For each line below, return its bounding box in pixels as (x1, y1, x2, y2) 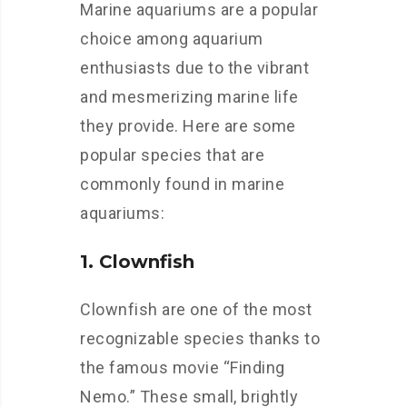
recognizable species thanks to (80, 328, 320, 348)
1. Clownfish (80, 250, 194, 273)
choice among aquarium (80, 28, 263, 48)
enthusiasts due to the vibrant (80, 57, 309, 77)
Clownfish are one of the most (80, 299, 313, 319)
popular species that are (80, 144, 264, 164)
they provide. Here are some (80, 115, 296, 135)
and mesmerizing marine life (80, 86, 299, 106)
